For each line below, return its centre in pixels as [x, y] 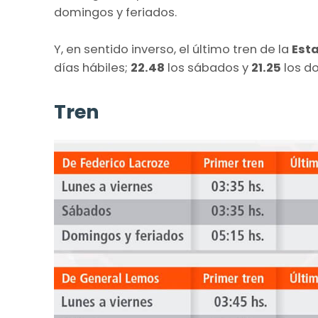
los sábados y [209, 68]
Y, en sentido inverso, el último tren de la [171, 50]
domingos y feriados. [115, 13]
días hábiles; [92, 68]
